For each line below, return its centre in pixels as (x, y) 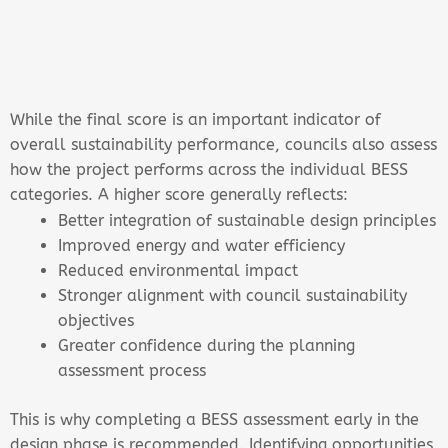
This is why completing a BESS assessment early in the (214, 419)
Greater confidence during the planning (206, 345)
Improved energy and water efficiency (201, 245)
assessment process (132, 370)
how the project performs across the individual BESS (209, 169)
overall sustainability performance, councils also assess (223, 144)
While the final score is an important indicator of (195, 119)
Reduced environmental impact (178, 270)
